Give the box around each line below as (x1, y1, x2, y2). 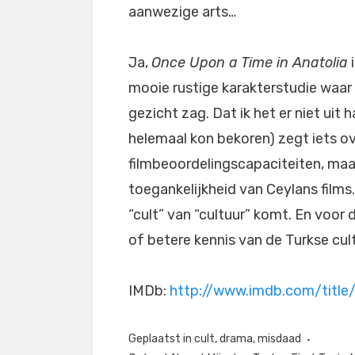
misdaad (258, 332, 301, 345)
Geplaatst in (128, 332, 194, 345)
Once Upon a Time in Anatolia (151, 54, 348, 71)
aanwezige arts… (128, 3, 236, 21)
